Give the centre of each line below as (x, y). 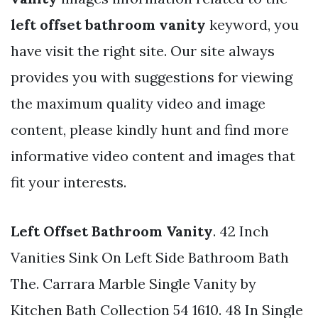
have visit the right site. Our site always (143, 50)
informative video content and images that (153, 155)
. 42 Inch (241, 231)
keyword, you (252, 24)
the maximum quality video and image (138, 103)
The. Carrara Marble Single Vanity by (133, 283)
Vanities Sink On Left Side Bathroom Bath (150, 257)
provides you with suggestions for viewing (152, 77)
